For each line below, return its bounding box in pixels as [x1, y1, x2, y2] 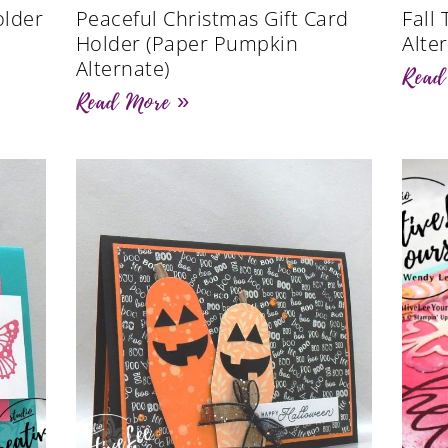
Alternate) [75, 54, 170, 82]
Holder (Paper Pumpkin [75, 29, 299, 57]
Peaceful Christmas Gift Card [75, 4, 349, 32]
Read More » [75, 85, 190, 118]
